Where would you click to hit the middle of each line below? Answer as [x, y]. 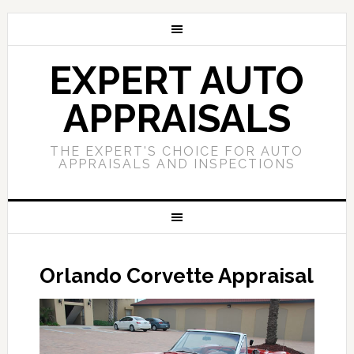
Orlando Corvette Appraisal [176, 276]
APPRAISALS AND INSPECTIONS [177, 164]
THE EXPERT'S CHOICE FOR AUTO [177, 151]
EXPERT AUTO [177, 81]
